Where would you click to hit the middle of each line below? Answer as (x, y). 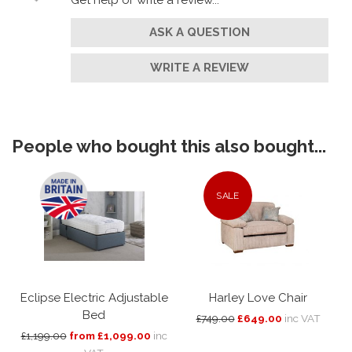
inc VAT (302, 318)
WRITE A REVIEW (200, 67)
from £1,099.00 (110, 335)
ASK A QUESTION (200, 32)
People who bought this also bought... (169, 146)
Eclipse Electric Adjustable (94, 297)
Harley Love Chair (258, 297)
